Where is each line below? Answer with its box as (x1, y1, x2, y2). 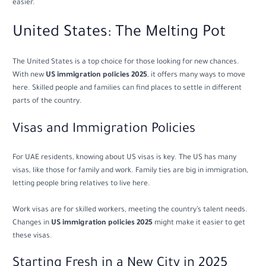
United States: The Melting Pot (12, 24, 226, 42)
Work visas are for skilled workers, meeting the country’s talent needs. (12, 205, 248, 214)
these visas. (12, 232, 53, 240)
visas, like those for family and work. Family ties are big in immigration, (12, 166, 249, 175)
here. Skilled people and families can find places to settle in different (12, 84, 242, 93)
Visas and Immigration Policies (12, 122, 196, 137)
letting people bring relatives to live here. (12, 179, 151, 188)
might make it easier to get (153, 218, 246, 227)
